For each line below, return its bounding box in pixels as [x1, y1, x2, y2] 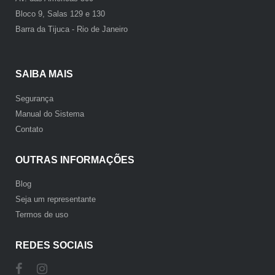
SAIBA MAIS [15, 69, 73, 80]
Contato [15, 124, 43, 134]
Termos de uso [15, 209, 68, 219]
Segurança [15, 93, 53, 103]
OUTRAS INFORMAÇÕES [15, 154, 134, 165]
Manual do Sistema [15, 109, 84, 118]
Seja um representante [15, 194, 96, 204]
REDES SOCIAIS [15, 239, 93, 250]
